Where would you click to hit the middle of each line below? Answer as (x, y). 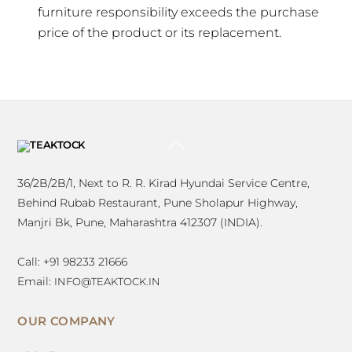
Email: (36, 282)
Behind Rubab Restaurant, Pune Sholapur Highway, (158, 203)
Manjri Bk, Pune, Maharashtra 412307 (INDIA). (140, 223)
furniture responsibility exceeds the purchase (178, 12)
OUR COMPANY (66, 321)
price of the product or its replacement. (159, 32)
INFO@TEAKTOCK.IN (108, 282)
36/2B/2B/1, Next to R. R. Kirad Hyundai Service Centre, (164, 183)
